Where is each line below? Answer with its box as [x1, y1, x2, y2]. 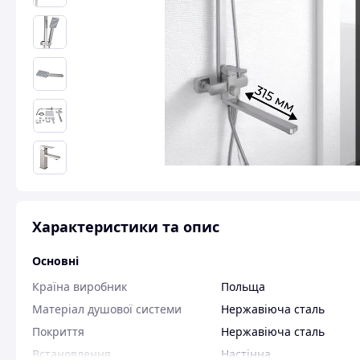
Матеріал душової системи [32, 301, 182, 317]
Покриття [32, 324, 84, 339]
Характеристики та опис [32, 217, 219, 236]
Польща [221, 279, 265, 294]
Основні [32, 253, 79, 268]
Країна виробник [32, 279, 127, 294]
